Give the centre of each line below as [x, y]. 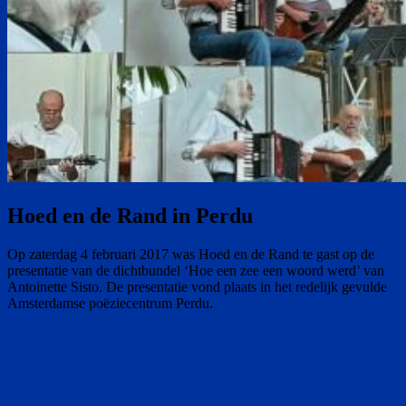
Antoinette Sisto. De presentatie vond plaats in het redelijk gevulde [197, 286]
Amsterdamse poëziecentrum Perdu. [110, 303]
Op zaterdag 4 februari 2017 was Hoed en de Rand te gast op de [191, 254]
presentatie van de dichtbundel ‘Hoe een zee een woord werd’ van [196, 270]
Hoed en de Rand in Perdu [130, 215]
